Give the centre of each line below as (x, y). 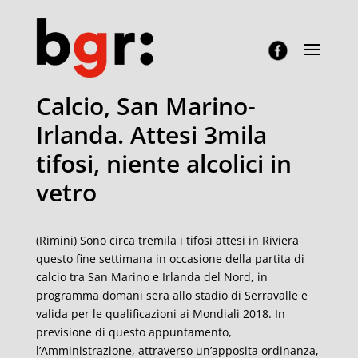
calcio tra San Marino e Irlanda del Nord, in (151, 277)
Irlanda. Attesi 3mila (151, 135)
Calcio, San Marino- (145, 106)
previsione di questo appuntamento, (133, 332)
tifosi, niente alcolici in (163, 163)
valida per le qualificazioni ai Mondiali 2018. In (160, 314)
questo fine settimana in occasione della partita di (170, 259)
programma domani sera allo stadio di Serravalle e (171, 295)
